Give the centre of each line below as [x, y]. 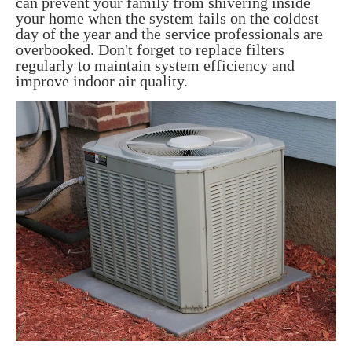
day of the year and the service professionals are [169, 34]
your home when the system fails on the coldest [167, 18]
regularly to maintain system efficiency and [155, 66]
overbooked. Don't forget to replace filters [150, 50]
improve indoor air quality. [102, 81]
